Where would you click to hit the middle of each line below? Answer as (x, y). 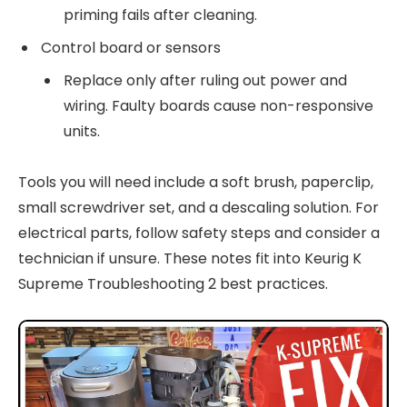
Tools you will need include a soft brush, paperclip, (196, 183)
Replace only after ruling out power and (205, 80)
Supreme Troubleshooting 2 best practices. (173, 284)
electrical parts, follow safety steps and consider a (199, 233)
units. (82, 131)
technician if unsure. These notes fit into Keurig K (190, 259)
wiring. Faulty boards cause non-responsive (218, 105)
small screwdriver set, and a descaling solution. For (199, 208)
